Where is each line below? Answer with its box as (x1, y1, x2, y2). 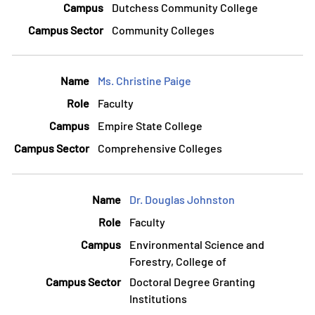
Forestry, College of (129, 254, 226, 268)
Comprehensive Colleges (98, 141, 222, 155)
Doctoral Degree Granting (129, 274, 255, 288)
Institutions (129, 291, 187, 305)
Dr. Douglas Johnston (129, 192, 235, 206)
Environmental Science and (129, 237, 264, 251)
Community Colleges (112, 23, 214, 37)
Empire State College (98, 119, 202, 133)
